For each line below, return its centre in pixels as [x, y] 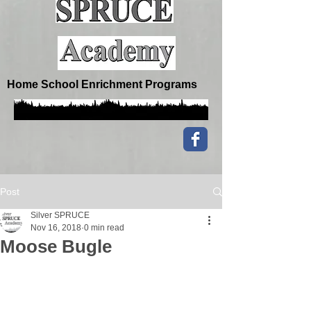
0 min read [104, 228]
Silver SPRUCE [60, 215]
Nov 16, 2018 [56, 228]
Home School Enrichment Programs [102, 84]
